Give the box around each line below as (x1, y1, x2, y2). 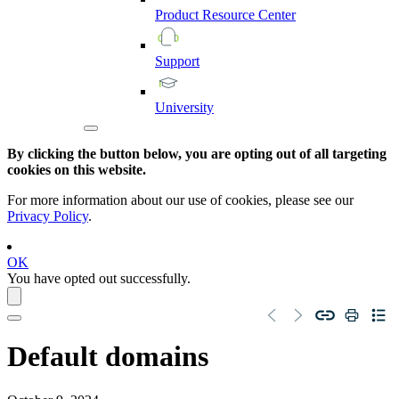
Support (155, 53, 199, 69)
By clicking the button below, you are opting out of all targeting (7, 145, 387, 161)
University (155, 99, 214, 115)
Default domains (7, 340, 208, 373)
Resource (202, 6, 258, 22)
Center (258, 6, 296, 22)
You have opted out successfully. (7, 270, 191, 286)
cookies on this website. (7, 161, 146, 177)
